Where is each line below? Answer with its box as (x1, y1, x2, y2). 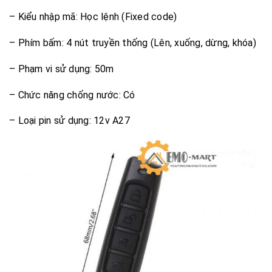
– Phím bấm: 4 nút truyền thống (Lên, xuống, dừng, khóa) (9, 36, 256, 49)
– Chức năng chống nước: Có (9, 89, 135, 101)
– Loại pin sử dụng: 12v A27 (9, 115, 130, 127)
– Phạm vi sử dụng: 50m (9, 63, 114, 75)
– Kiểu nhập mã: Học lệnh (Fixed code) (9, 11, 177, 23)
